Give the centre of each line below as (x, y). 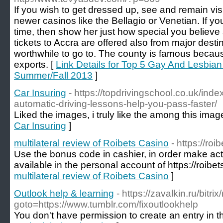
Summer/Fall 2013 (53, 75)
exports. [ (35, 64)
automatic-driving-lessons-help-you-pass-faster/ (115, 104)
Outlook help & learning (64, 193)
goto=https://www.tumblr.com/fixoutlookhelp (106, 204)
